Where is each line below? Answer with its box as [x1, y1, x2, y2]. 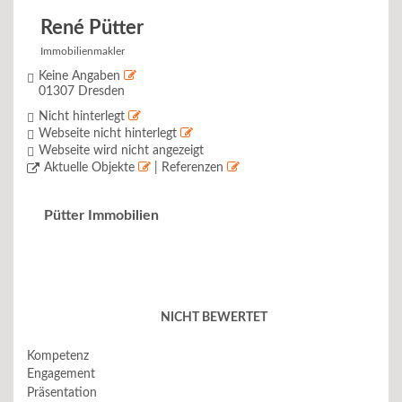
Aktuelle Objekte [44, 162, 138, 174]
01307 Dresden [39, 85, 125, 98]
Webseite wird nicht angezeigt [39, 144, 204, 157]
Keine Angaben [39, 70, 124, 83]
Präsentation [27, 386, 97, 399]
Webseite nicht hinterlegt [39, 127, 180, 140]
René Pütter [40, 18, 144, 38]
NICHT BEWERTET [161, 311, 267, 324]
